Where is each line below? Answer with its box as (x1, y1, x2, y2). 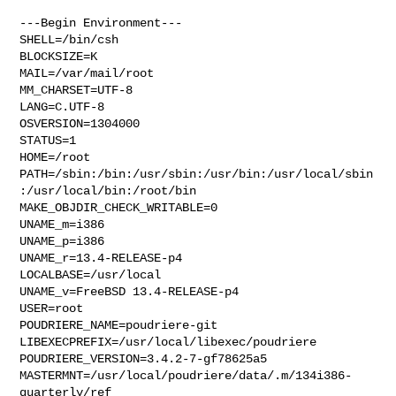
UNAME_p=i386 (19, 233, 105, 248)
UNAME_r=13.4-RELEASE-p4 (19, 250, 183, 265)
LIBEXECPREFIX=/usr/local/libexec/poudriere (19, 334, 317, 349)
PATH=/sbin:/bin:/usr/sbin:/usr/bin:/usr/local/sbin (19, 166, 374, 181)
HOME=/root (19, 149, 91, 164)
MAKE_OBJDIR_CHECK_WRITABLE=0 (19, 200, 218, 215)
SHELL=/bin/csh (19, 32, 119, 47)
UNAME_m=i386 (19, 217, 105, 232)
